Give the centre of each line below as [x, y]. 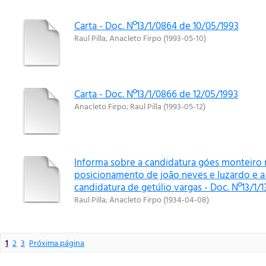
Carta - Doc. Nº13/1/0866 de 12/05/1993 [156, 94]
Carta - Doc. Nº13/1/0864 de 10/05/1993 [156, 25]
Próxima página [57, 243]
